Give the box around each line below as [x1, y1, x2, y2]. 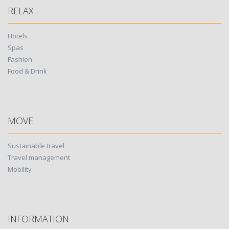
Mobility [8, 165, 32, 174]
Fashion [8, 55, 32, 64]
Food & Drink [8, 66, 47, 76]
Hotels [8, 31, 28, 40]
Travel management [8, 153, 70, 162]
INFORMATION [8, 213, 69, 225]
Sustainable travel [8, 141, 64, 150]
